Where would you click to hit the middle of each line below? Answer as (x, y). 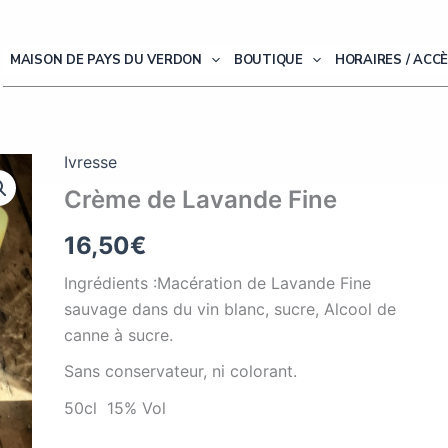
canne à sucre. (119, 334)
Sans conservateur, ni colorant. (181, 371)
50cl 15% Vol (115, 407)
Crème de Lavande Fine (201, 199)
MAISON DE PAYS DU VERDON (105, 60)
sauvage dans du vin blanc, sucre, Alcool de (230, 308)
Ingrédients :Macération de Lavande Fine (218, 282)
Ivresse (91, 162)
